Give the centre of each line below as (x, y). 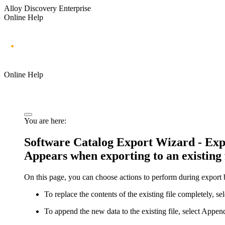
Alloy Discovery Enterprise (47, 8)
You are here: (45, 121)
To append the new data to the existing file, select (123, 211)
